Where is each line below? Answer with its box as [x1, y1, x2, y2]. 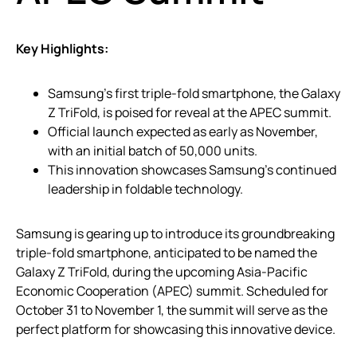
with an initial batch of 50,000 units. [48, 142, 257, 159]
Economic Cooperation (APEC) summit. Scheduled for [16, 282, 328, 300]
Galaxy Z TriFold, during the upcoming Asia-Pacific [16, 263, 308, 280]
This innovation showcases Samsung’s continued [48, 161, 336, 178]
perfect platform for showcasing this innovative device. [16, 320, 335, 338]
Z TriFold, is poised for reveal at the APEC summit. [48, 104, 331, 121]
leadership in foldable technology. [48, 180, 243, 198]
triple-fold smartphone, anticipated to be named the [16, 244, 317, 261]
